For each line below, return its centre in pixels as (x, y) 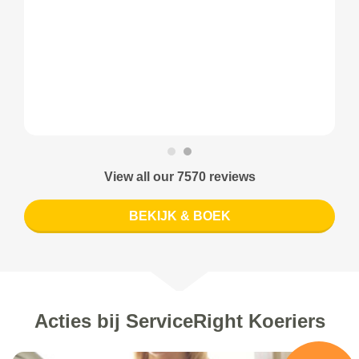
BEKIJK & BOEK (179, 216)
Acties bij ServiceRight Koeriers (179, 321)
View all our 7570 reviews (179, 177)
